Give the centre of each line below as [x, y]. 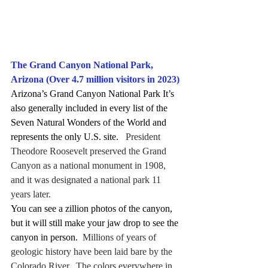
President [141, 137]
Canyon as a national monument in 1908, [89, 166]
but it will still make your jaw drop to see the [96, 223]
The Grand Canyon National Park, [83, 65]
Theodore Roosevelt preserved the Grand [90, 151]
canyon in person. [44, 237]
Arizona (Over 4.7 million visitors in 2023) [95, 80]
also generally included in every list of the [90, 108]
